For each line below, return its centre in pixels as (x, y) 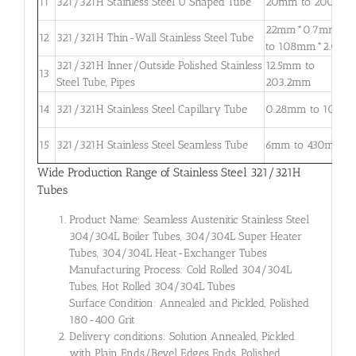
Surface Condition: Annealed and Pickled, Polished (189, 304)
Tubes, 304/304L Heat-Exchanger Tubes (168, 253)
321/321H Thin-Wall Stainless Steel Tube (155, 37)
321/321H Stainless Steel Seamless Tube (152, 145)
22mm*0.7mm (302, 29)
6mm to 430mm (304, 145)
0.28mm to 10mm (310, 109)
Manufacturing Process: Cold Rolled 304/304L (180, 270)
